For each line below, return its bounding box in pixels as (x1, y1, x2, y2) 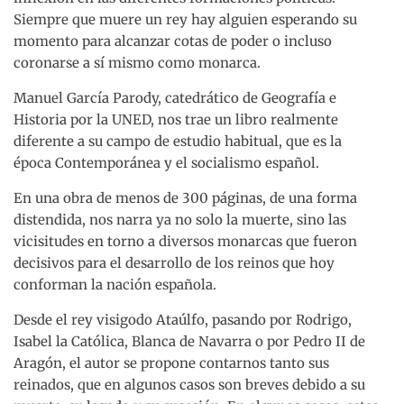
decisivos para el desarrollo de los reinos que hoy (14, 254, 335, 272)
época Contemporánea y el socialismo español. (14, 154, 319, 172)
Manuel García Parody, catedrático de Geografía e (14, 89, 336, 107)
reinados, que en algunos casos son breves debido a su (14, 376, 365, 394)
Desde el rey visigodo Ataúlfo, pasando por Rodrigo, (14, 311, 352, 329)
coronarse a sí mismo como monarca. (14, 54, 261, 72)
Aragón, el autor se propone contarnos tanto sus (14, 354, 329, 372)
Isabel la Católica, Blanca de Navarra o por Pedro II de (14, 333, 365, 351)
